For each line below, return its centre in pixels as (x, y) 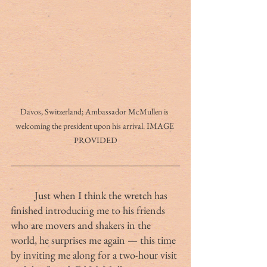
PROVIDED (95, 140)
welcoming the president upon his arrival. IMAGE (95, 125)
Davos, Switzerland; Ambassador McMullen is (95, 111)
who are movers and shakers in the (82, 225)
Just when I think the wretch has (23, 195)
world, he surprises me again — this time (94, 240)
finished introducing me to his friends (89, 210)
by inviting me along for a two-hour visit (95, 254)
